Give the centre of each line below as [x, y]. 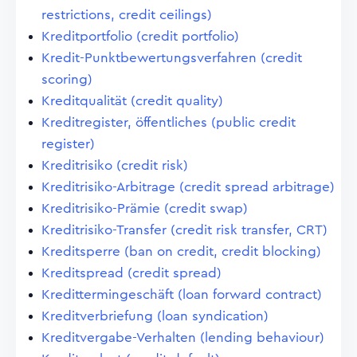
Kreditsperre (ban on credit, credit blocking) [181, 251]
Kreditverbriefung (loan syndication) [155, 316]
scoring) [67, 79]
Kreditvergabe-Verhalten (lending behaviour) [183, 337]
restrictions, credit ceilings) [127, 15]
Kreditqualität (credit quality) [132, 101]
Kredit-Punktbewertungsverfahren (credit [172, 58]
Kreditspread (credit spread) [131, 273]
